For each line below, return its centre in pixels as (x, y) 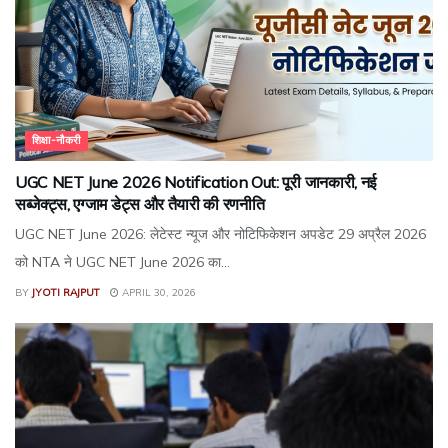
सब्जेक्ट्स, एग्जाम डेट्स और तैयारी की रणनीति (140, 204)
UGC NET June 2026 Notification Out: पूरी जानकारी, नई (195, 182)
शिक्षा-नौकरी (56, 140)
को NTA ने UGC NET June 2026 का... (122, 262)
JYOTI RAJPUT (66, 293)
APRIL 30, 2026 (157, 293)
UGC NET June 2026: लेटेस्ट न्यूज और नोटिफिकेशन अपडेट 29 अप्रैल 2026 (220, 234)
